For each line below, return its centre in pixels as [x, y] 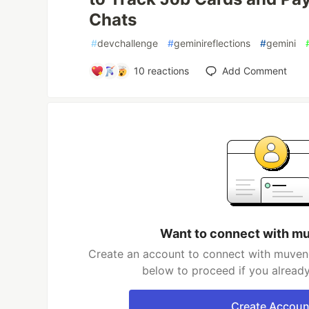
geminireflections [212, 43]
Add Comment [254, 71]
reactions [167, 71]
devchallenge [128, 43]
